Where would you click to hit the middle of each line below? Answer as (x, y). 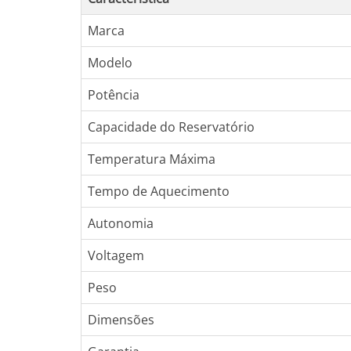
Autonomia (121, 223)
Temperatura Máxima (152, 159)
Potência (114, 95)
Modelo (110, 63)
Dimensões (121, 320)
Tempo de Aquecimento (159, 191)
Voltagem (116, 255)
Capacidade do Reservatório (171, 127)
